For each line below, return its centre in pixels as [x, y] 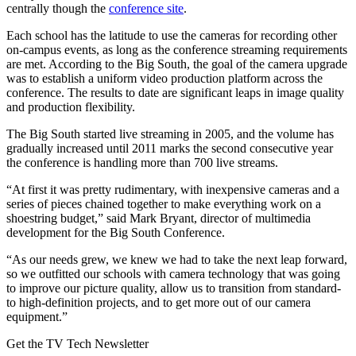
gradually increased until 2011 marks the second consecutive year [170, 148]
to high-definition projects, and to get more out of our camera [159, 302]
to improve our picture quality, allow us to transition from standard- [174, 288]
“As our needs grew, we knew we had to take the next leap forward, [177, 259]
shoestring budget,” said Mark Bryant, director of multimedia [159, 218]
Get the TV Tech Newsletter [77, 343]
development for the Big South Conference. [116, 232]
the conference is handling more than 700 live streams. [142, 162]
